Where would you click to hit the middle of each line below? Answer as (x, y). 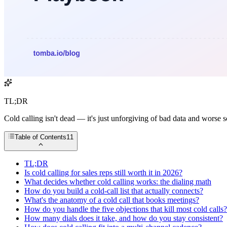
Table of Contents (41, 137)
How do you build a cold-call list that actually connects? (114, 191)
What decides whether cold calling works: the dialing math (118, 181)
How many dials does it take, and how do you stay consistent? (124, 218)
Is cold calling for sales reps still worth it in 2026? (103, 172)
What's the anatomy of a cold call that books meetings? (112, 200)
